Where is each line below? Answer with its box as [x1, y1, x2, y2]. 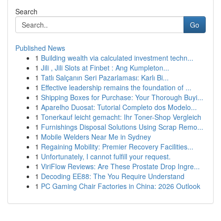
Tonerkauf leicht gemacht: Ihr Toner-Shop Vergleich [41, 112, 201, 122]
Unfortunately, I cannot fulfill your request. [41, 151, 171, 161]
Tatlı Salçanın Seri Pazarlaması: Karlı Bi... [41, 73, 169, 82]
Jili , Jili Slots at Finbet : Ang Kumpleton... [41, 63, 169, 73]
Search [15, 6, 37, 16]
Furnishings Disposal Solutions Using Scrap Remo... [41, 122, 203, 132]
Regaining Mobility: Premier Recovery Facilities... [41, 142, 193, 151]
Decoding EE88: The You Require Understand [41, 171, 184, 181]
